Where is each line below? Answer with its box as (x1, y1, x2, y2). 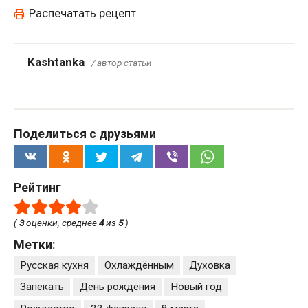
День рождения (79, 280, 155, 294)
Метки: (14, 236, 56, 252)
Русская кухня (20, 258, 89, 272)
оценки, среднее (24, 217, 99, 229)
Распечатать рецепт (29, 6, 136, 21)
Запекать (20, 280, 65, 294)
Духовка (188, 258, 230, 272)
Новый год (170, 280, 222, 294)
